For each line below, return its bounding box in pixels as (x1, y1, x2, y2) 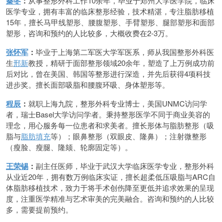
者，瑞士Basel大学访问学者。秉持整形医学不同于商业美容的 (6, 109, 210, 119)
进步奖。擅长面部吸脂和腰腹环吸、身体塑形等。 (6, 79, 169, 90)
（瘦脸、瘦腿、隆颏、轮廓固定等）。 (6, 142, 132, 152)
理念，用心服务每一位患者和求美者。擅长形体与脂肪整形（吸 (6, 120, 214, 130)
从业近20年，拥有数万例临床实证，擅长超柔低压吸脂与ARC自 (6, 171, 216, 182)
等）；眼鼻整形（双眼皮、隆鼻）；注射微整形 (51, 131, 207, 141)
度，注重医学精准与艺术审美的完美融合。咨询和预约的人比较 (6, 193, 214, 204)
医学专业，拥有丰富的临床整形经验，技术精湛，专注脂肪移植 (6, 6, 214, 16)
